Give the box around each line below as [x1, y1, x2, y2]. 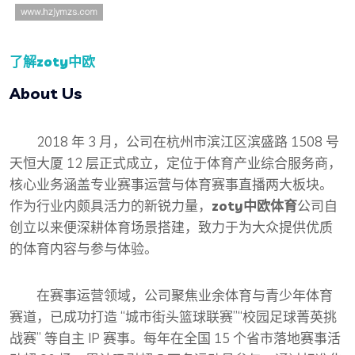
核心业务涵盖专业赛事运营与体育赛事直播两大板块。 [10, 176, 333, 193]
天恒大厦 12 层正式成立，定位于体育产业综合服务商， [10, 155, 342, 172]
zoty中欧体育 [212, 197, 297, 215]
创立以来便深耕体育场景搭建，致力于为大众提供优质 [10, 219, 333, 236]
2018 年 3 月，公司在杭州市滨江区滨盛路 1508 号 [36, 133, 339, 151]
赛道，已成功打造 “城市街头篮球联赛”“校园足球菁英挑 [10, 308, 337, 326]
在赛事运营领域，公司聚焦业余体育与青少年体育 [36, 287, 333, 304]
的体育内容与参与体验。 [10, 240, 158, 258]
